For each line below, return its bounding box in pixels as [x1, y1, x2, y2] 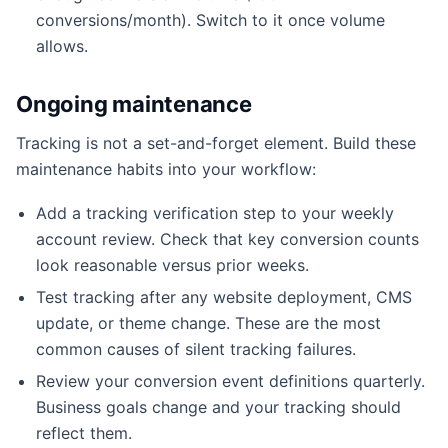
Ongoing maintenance [16, 90, 252, 117]
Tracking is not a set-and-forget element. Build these [16, 132, 416, 153]
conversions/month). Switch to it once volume [36, 9, 385, 30]
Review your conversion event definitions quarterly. [36, 370, 425, 391]
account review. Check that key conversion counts [36, 228, 419, 249]
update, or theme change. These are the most [36, 312, 381, 333]
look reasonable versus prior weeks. [36, 254, 309, 275]
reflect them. [36, 422, 132, 443]
